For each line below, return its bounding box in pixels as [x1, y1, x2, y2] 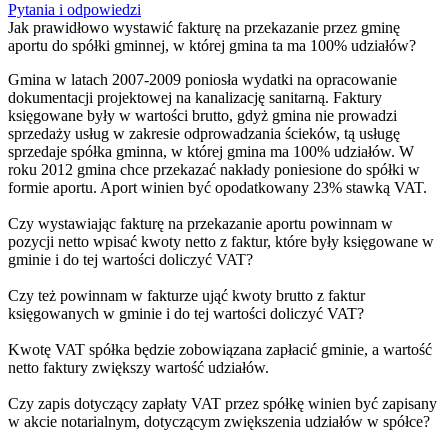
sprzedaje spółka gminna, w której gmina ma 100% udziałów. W [8, 142, 414, 160]
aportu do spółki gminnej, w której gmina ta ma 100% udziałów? [8, 36, 416, 54]
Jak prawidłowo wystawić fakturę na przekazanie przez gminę [8, 18, 400, 36]
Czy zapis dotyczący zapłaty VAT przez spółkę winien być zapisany [8, 394, 437, 412]
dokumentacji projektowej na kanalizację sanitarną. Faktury [8, 88, 382, 106]
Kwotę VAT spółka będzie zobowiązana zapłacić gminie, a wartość [8, 340, 432, 358]
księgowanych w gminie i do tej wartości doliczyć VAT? [8, 304, 364, 322]
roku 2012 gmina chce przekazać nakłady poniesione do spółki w [8, 160, 420, 178]
